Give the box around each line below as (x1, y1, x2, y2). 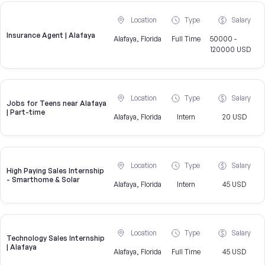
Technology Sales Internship (7, 234, 105, 243)
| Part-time (7, 108, 45, 117)
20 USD (222, 112, 247, 122)
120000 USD (210, 45, 251, 54)
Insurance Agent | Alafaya (7, 30, 95, 40)
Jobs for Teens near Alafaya (7, 99, 106, 108)
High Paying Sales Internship (7, 166, 104, 176)
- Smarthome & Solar (7, 175, 80, 185)
